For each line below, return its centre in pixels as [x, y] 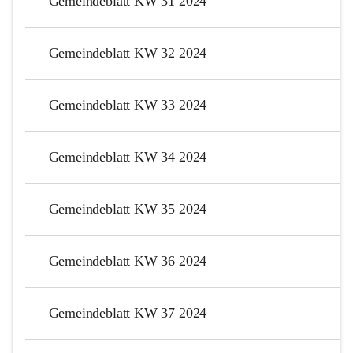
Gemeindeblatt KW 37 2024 [128, 312]
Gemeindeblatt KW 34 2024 [128, 156]
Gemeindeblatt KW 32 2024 [128, 52]
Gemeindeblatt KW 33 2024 [128, 104]
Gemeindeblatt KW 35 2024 [128, 208]
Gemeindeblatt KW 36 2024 [128, 260]
